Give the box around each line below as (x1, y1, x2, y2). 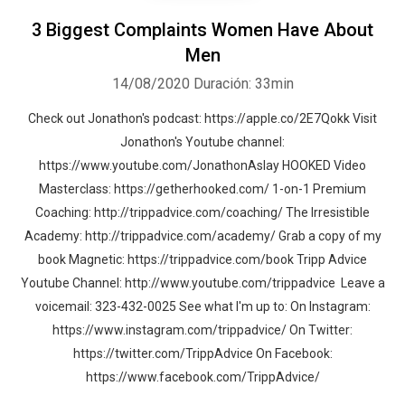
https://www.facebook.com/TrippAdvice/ (85, 370, 320, 384)
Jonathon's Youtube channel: (120, 135, 285, 149)
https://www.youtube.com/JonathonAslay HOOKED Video (39, 158, 366, 173)
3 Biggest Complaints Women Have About (32, 19, 373, 41)
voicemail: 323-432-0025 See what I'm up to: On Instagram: (34, 299, 371, 314)
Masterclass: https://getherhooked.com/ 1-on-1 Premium (39, 182, 366, 196)
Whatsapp (51, 269, 100, 283)
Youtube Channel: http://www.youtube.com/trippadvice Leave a (20, 276, 385, 290)
